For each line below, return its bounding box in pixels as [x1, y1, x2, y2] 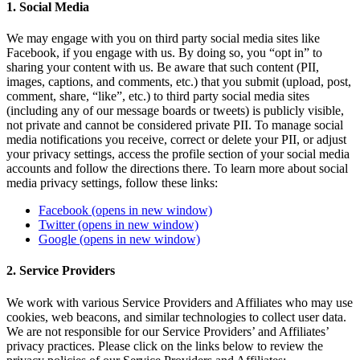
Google [39, 232, 76, 246]
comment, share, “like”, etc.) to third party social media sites [6, 89, 309, 103]
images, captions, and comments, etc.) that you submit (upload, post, [6, 75, 351, 88]
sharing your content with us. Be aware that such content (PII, [6, 60, 319, 74]
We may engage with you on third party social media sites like [6, 31, 320, 45]
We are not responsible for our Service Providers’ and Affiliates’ [6, 324, 329, 338]
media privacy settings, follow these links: [6, 176, 218, 190]
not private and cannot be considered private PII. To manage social [6, 118, 343, 132]
